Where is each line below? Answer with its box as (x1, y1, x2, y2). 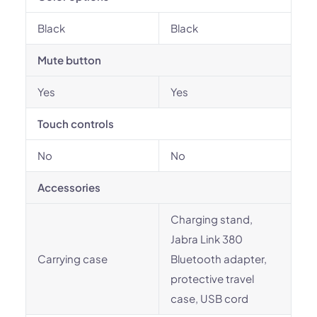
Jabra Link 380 (171, 232, 243, 246)
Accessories (38, 180, 100, 194)
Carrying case (38, 252, 108, 265)
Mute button (38, 53, 101, 67)
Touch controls (38, 117, 114, 130)
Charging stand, (171, 212, 253, 226)
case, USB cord (171, 292, 248, 305)
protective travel (171, 272, 254, 285)
